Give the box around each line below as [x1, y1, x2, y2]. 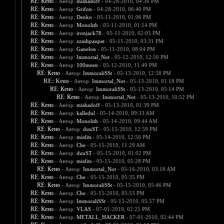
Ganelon [76, 46, 96, 52]
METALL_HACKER [76, 214, 124, 220]
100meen [76, 62, 98, 68]
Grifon [76, 6, 92, 12]
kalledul [76, 110, 95, 116]
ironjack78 [76, 30, 101, 36]
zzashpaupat [76, 38, 104, 44]
